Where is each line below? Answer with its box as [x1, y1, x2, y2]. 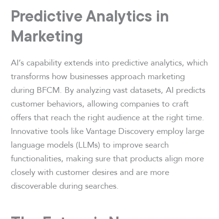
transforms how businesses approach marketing [11, 69, 185, 83]
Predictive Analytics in [11, 6, 170, 25]
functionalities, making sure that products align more [11, 151, 204, 165]
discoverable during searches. [11, 178, 119, 192]
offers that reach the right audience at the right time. [11, 110, 205, 124]
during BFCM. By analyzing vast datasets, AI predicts [11, 83, 206, 96]
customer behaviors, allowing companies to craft [11, 96, 189, 110]
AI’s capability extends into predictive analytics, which [11, 55, 208, 69]
